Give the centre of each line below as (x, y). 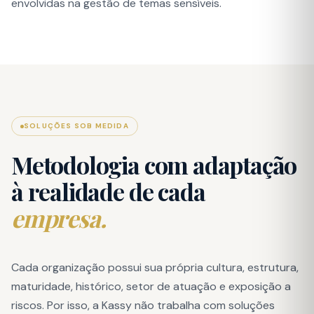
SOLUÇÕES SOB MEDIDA (76, 126)
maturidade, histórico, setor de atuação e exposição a (151, 286)
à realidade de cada (108, 191)
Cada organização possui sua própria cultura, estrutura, (155, 267)
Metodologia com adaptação (154, 165)
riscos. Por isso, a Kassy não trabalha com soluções (143, 305)
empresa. (59, 218)
